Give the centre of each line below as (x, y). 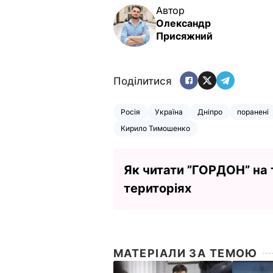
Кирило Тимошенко (155, 128)
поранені (253, 112)
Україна (169, 112)
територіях (158, 188)
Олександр (183, 23)
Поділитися (143, 81)
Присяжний (184, 36)
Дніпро (210, 112)
